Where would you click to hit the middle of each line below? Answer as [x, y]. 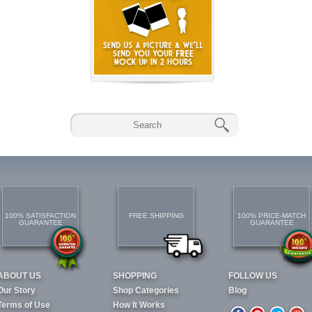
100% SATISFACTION [40, 216]
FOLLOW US [253, 276]
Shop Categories [146, 290]
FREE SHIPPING [156, 216]
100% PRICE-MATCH [272, 216]
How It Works [139, 305]
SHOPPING [135, 276]
